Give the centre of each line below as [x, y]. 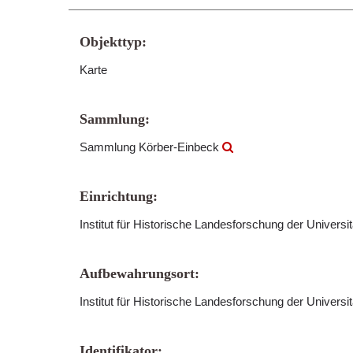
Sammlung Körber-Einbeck [151, 147]
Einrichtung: [119, 196]
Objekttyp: [113, 42]
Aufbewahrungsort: [139, 273]
